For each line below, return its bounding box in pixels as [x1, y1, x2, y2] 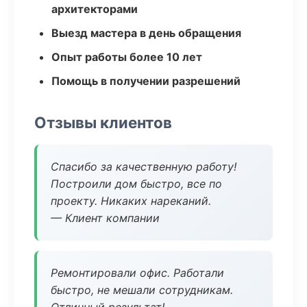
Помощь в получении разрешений [51, 74, 241, 88]
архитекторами [51, 2, 138, 16]
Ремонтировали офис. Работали [51, 266, 224, 280]
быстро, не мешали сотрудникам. [51, 283, 233, 297]
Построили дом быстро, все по [51, 177, 222, 191]
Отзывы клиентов [34, 113, 172, 132]
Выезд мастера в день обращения [51, 26, 241, 40]
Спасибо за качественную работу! [51, 160, 236, 173]
